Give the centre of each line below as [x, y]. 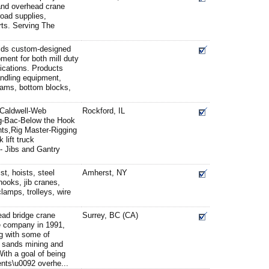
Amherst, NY [105, 173]
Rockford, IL [104, 111]
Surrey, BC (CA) [110, 215]
